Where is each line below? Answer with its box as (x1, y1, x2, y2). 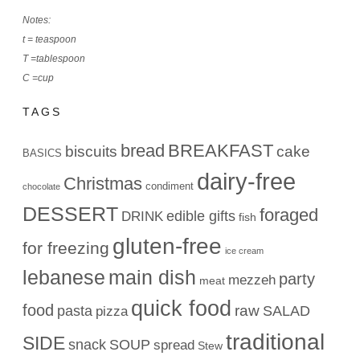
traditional (226, 328, 325, 354)
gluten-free (112, 232, 223, 259)
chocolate (22, 181, 61, 191)
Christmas (63, 173, 143, 194)
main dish (108, 266, 197, 288)
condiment (145, 179, 194, 192)
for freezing (22, 238, 110, 258)
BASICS (22, 146, 63, 159)
